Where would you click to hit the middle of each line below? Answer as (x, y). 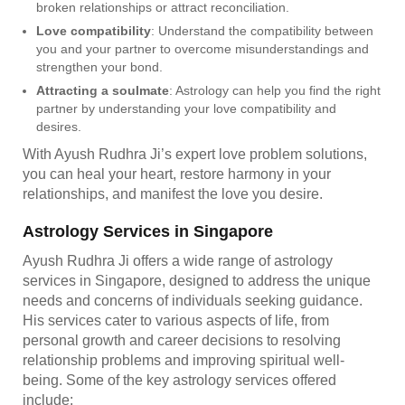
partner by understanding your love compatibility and (186, 108)
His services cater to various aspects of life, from (176, 320)
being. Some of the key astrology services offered (179, 380)
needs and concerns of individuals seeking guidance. (193, 300)
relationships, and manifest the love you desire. (173, 193)
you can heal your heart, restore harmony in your (177, 174)
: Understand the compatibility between (262, 30)
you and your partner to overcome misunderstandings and (202, 48)
